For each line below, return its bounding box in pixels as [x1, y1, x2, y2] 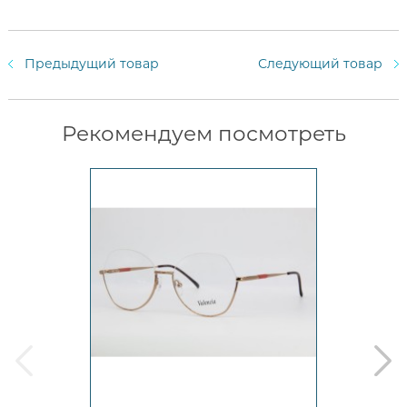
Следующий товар [258, 55, 383, 72]
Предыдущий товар [24, 55, 159, 72]
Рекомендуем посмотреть [61, 120, 346, 146]
